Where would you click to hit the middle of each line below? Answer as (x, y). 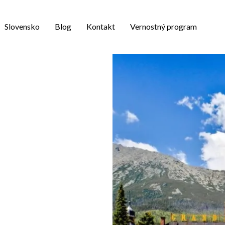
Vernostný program (163, 27)
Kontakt (100, 27)
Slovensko (22, 27)
